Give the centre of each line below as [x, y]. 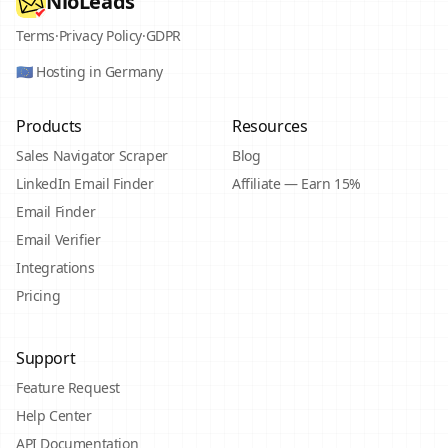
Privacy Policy [100, 35]
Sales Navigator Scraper [92, 155]
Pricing [38, 295]
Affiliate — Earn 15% [296, 183]
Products [49, 126]
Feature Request [68, 387]
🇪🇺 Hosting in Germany [89, 71]
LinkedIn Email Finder [85, 183]
